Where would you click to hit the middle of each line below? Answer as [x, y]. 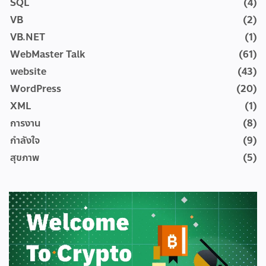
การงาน [25, 123]
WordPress [36, 89]
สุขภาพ [25, 158]
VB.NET [28, 37]
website [28, 72]
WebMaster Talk [47, 54]
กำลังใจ [25, 140]
